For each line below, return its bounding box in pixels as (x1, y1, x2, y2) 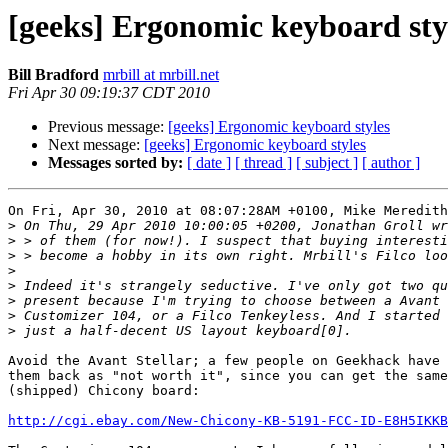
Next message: (48, 136, 144, 154)
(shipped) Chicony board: (8, 383, 200, 399)
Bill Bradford (8, 66, 99, 84)
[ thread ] (235, 154, 292, 172)
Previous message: (48, 118, 168, 136)
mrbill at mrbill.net (103, 66, 219, 84)
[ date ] (187, 154, 231, 172)
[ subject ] (296, 154, 358, 172)
